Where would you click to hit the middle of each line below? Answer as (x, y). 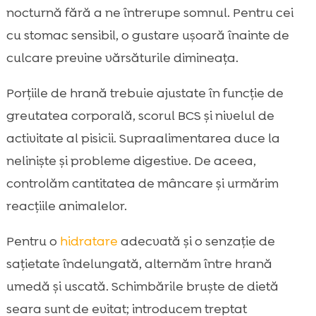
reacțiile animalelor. (66, 206)
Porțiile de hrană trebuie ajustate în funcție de (145, 93)
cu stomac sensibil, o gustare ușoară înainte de (147, 36)
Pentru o (33, 242)
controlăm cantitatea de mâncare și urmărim (142, 184)
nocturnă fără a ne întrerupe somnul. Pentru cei (150, 13)
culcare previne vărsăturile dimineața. (122, 58)
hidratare (89, 242)
